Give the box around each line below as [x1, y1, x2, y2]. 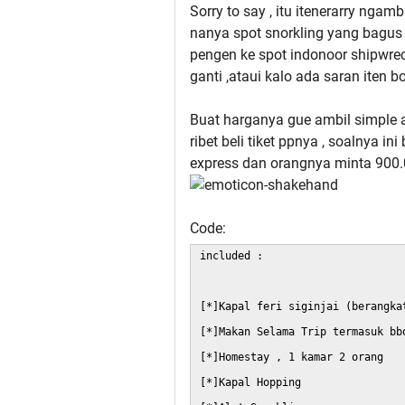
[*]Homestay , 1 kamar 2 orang [200, 351, 383, 364]
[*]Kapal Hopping [200, 376, 301, 390]
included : [200, 250, 263, 263]
